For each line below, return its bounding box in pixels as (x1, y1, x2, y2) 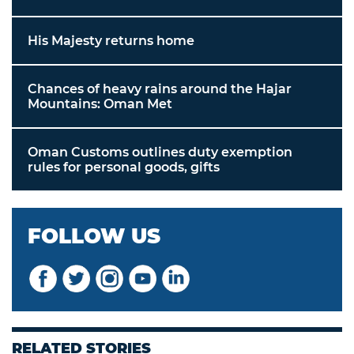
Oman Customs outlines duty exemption (28, 145, 292, 160)
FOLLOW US (28, 224, 160, 250)
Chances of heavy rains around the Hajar (28, 81, 292, 97)
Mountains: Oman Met (28, 96, 172, 112)
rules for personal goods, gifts (28, 160, 220, 175)
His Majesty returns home (28, 33, 194, 49)
